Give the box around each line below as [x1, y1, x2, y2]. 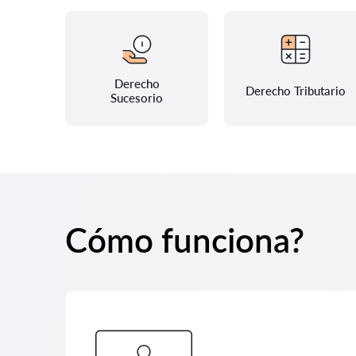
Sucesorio [110, 91, 163, 105]
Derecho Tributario [246, 83, 346, 98]
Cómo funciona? [65, 220, 304, 260]
